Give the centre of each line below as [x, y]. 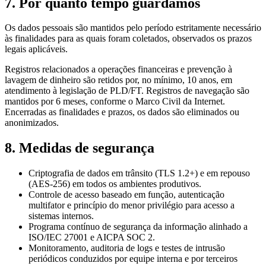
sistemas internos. [61, 216]
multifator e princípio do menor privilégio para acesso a [132, 205]
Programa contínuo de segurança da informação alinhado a [138, 227]
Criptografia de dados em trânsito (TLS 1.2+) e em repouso [139, 173]
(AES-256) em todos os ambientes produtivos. [115, 184]
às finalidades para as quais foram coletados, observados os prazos [128, 39]
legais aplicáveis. [36, 49]
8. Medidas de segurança [80, 148]
